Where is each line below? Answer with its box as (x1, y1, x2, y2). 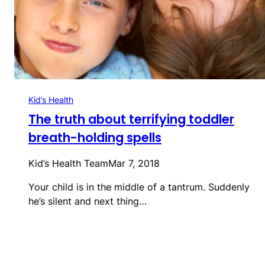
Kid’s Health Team (28, 157, 108, 169)
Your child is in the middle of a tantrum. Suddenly (28, 180, 250, 193)
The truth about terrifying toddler (28, 110, 234, 128)
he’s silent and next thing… (28, 195, 147, 207)
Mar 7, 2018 (108, 157, 160, 169)
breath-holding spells (28, 128, 161, 146)
